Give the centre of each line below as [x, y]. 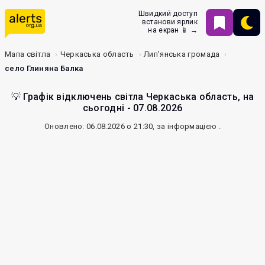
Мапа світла [28, 54]
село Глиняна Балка [44, 68]
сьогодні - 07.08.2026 [132, 108]
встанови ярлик [169, 22]
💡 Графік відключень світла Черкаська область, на [132, 97]
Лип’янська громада [182, 54]
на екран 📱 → [173, 30]
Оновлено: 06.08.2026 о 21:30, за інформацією [132, 126]
